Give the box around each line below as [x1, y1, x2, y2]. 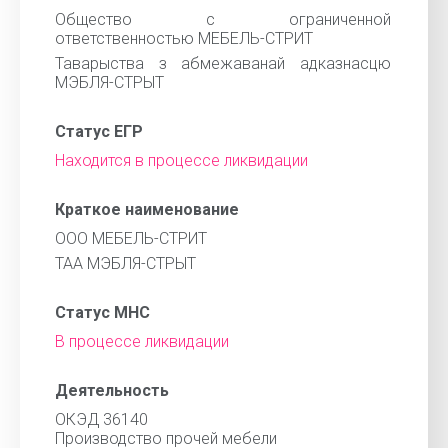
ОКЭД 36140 [55, 410, 148, 429]
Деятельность [55, 381, 169, 400]
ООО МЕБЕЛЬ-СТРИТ [55, 229, 207, 248]
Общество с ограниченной [55, 10, 391, 29]
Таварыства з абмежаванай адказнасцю [55, 54, 391, 73]
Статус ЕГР [55, 122, 143, 141]
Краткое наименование [55, 200, 239, 219]
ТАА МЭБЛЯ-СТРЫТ [55, 254, 196, 273]
